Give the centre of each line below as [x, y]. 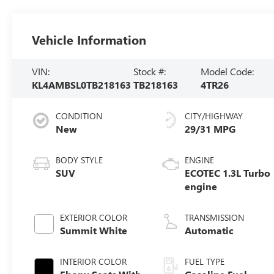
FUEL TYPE [205, 261]
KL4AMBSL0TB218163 [82, 84]
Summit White [94, 230]
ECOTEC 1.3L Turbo [228, 172]
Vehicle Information [89, 39]
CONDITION [79, 116]
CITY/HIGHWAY [214, 116]
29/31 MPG [210, 128]
